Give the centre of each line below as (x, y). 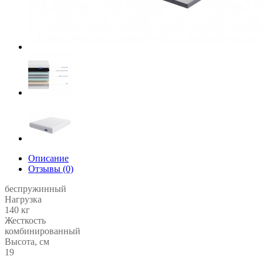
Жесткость (25, 220)
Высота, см (27, 242)
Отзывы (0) (51, 169)
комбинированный (43, 231)
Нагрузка (23, 199)
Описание (48, 158)
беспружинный (36, 189)
